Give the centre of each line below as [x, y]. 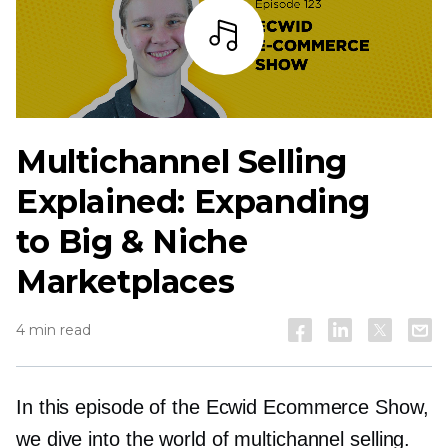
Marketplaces [125, 282]
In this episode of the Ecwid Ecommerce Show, [222, 407]
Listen [224, 98]
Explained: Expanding [193, 202]
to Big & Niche [132, 242]
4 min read [53, 330]
